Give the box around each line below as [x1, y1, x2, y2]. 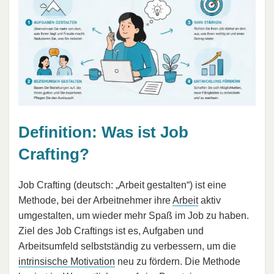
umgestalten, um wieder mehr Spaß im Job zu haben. [18, 210, 249, 221]
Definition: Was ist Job [18, 123, 188, 142]
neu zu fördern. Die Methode [115, 256, 240, 267]
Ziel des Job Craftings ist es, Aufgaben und [18, 225, 204, 236]
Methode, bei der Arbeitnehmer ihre [18, 194, 172, 206]
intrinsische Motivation [18, 256, 115, 267]
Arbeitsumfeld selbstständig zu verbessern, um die [18, 240, 236, 251]
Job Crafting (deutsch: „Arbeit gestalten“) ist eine [18, 179, 226, 190]
